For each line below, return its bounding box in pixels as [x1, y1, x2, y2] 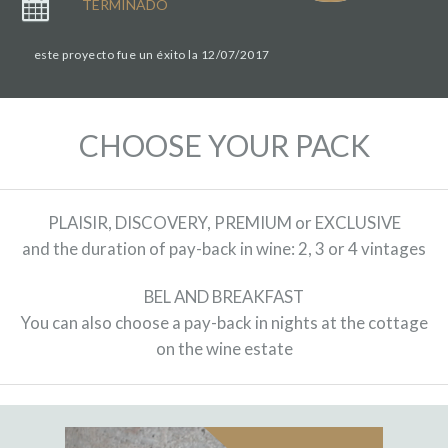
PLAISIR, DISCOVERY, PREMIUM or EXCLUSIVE [47, 212, 401, 234]
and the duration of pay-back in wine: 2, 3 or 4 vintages [22, 238, 426, 260]
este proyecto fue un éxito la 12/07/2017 [33, 47, 270, 63]
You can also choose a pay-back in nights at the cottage [20, 312, 428, 334]
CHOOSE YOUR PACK [78, 127, 370, 164]
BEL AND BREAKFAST [144, 286, 304, 308]
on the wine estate [155, 338, 293, 360]
